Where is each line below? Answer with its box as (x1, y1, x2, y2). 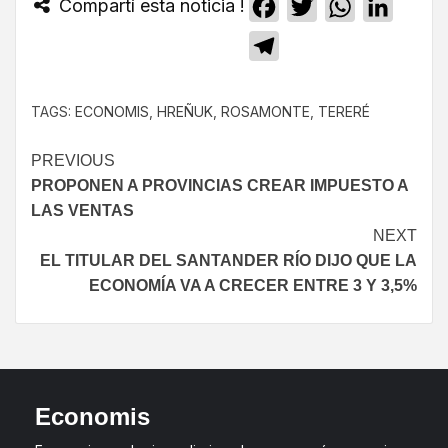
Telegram (278, 36, 350, 57)
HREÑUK (157, 103, 213, 121)
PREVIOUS (31, 152, 115, 170)
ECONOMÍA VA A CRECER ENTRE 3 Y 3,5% (89, 277, 417, 295)
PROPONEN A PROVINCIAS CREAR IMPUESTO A (31, 177, 408, 195)
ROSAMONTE (221, 103, 310, 121)
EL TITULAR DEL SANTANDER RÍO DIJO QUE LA (40, 252, 417, 270)
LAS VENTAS (31, 202, 134, 220)
